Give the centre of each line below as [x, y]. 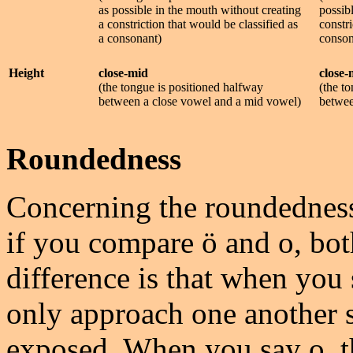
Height [26, 73]
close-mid [123, 73]
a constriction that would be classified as [198, 24]
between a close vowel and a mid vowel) [200, 101]
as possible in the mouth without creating [200, 10]
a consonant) [130, 38]
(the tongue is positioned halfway [181, 87]
